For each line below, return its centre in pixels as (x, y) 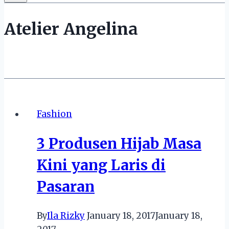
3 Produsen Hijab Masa (119, 143)
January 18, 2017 (121, 216)
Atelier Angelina (71, 29)
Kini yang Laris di (101, 165)
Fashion (54, 114)
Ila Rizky (66, 216)
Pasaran (66, 186)
